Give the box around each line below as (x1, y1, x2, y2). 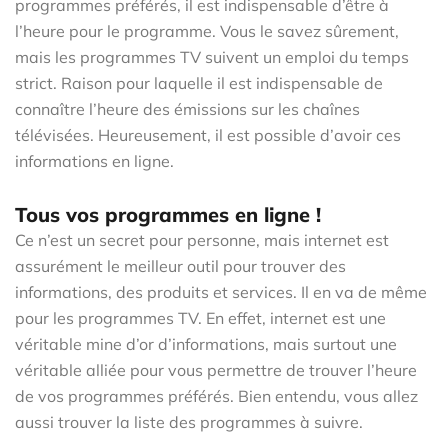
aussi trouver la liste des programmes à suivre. (15, 411, 363, 432)
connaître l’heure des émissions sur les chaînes (15, 98, 360, 119)
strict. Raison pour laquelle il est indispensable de (15, 72, 383, 93)
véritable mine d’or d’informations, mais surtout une (15, 333, 397, 354)
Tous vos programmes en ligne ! (15, 201, 321, 227)
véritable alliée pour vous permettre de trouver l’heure (15, 359, 417, 380)
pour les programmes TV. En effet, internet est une (15, 307, 386, 328)
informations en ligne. (15, 150, 174, 171)
